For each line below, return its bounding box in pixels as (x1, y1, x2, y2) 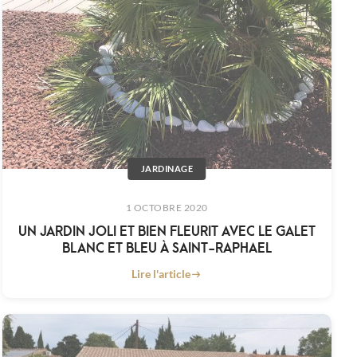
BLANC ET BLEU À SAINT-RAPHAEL (61, 237, 272, 257)
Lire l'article (131, 267, 191, 281)
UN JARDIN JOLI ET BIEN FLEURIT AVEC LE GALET (18, 220, 316, 241)
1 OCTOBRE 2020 (125, 202, 208, 214)
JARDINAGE (140, 163, 194, 175)
